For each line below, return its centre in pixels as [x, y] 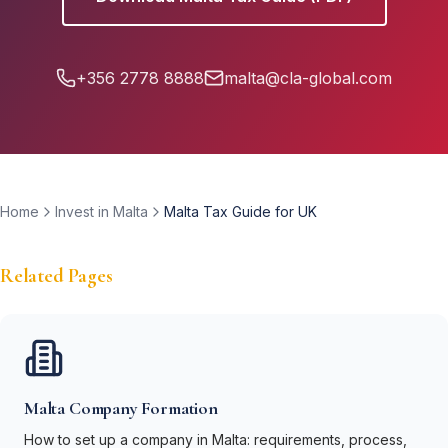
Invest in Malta [101, 211]
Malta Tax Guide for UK [240, 211]
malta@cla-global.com [308, 78]
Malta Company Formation [121, 408]
